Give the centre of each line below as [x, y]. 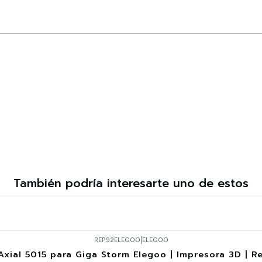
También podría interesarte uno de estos [131, 184]
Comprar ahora [132, 63]
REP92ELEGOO [117, 240]
